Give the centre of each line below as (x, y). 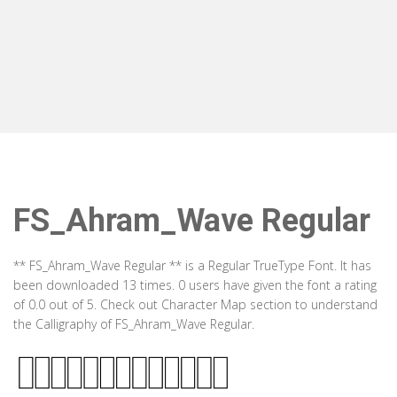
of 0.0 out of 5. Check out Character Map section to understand (195, 304)
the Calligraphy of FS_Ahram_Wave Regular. (134, 324)
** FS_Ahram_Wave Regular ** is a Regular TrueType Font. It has (192, 265)
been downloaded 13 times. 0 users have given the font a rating (195, 285)
